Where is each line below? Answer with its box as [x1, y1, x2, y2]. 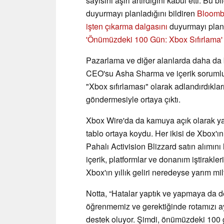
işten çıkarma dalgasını [86, 20, 167, 32]
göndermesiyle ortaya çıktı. [86, 93, 180, 105]
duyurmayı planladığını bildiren [86, 7, 197, 19]
